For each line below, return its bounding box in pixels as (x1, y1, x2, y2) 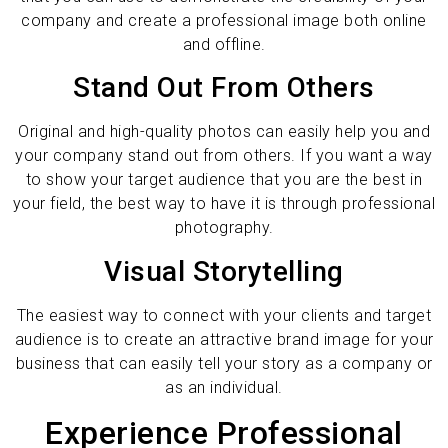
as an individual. (165, 377, 283, 397)
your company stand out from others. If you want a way (15, 146, 433, 166)
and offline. (182, 34, 266, 54)
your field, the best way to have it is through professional (12, 194, 436, 214)
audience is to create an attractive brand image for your (14, 329, 434, 349)
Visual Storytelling (104, 254, 344, 288)
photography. (174, 218, 274, 238)
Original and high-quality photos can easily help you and (18, 122, 430, 142)
